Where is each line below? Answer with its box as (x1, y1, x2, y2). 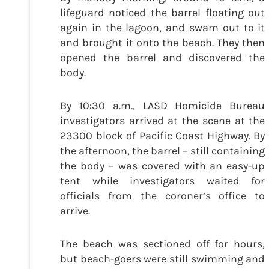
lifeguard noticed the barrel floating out (60, 6, 265, 20)
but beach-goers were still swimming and (60, 252, 265, 266)
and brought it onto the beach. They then (60, 36, 265, 50)
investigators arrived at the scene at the (60, 114, 265, 128)
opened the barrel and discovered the (60, 51, 265, 65)
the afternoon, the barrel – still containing (60, 144, 265, 158)
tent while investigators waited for (60, 174, 265, 188)
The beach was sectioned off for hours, (60, 237, 265, 251)
